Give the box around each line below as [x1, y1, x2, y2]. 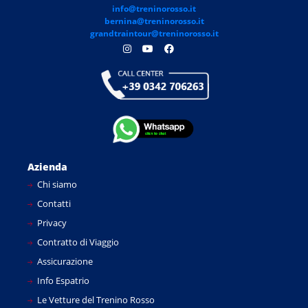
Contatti [35, 197, 71, 210]
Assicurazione [35, 254, 93, 267]
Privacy [35, 216, 67, 229]
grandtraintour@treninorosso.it [89, 27, 219, 40]
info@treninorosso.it [112, 3, 196, 15]
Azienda [27, 159, 67, 173]
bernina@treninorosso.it [104, 15, 204, 27]
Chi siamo [35, 177, 77, 190]
